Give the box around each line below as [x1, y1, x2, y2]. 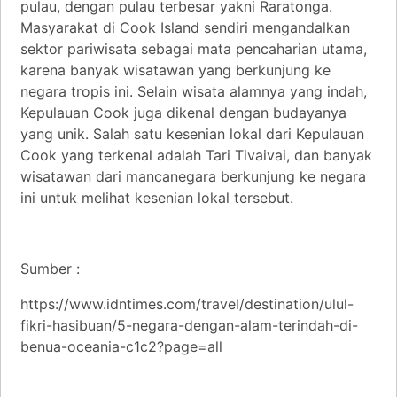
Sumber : [20, 259, 80, 277]
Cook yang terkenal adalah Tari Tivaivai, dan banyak [20, 145, 372, 164]
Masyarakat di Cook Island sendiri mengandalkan [20, 18, 350, 36]
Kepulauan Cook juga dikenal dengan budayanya [20, 103, 346, 121]
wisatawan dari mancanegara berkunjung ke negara [20, 167, 366, 185]
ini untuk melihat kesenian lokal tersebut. [20, 188, 293, 206]
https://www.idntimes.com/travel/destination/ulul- [20, 294, 354, 313]
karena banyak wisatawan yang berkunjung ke [20, 60, 331, 79]
